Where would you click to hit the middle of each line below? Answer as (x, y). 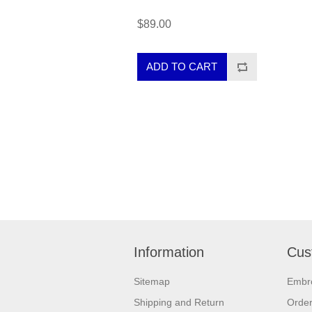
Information (169, 252)
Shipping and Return (179, 302)
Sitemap (152, 281)
